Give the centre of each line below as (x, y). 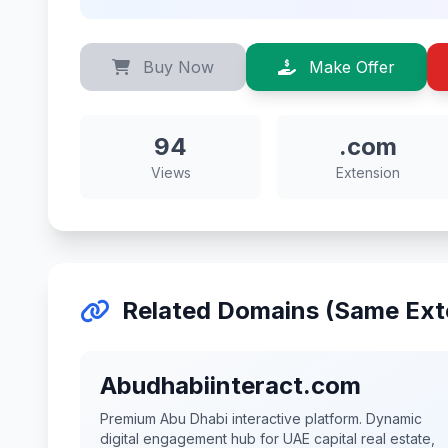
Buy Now (176, 67)
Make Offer (349, 67)
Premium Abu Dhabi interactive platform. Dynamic (261, 418)
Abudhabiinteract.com (230, 385)
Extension (367, 172)
